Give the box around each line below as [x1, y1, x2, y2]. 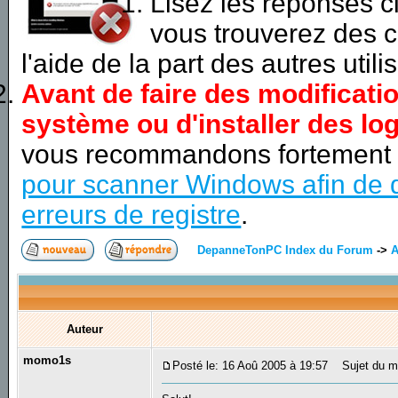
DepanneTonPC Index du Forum [197, 243, 374, 257]
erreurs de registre [21, 199, 242, 229]
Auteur [66, 322, 103, 337]
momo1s [23, 354, 72, 368]
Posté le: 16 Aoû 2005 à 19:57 [172, 359, 329, 373]
